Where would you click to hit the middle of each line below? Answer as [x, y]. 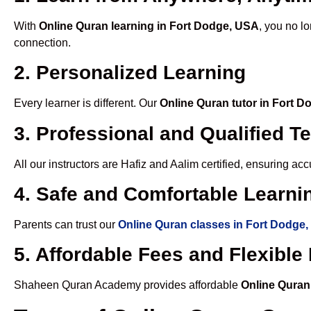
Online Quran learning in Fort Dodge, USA [149, 26]
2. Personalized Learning [130, 73]
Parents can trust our [66, 225]
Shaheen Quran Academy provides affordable [127, 285]
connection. [42, 42]
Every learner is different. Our [87, 103]
